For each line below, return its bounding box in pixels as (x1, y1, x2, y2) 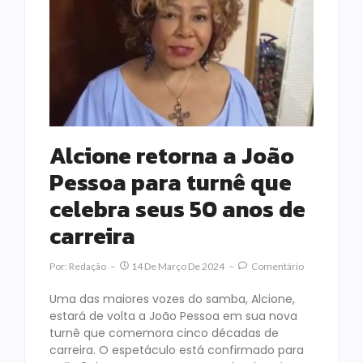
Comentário (250, 259, 304, 272)
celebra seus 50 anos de (49, 191, 305, 226)
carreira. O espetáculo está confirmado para (49, 341, 304, 358)
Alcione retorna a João (49, 138, 294, 173)
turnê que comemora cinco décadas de (49, 324, 279, 341)
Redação (69, 259, 106, 272)
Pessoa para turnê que (49, 164, 292, 199)
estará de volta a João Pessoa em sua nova (49, 307, 297, 324)
